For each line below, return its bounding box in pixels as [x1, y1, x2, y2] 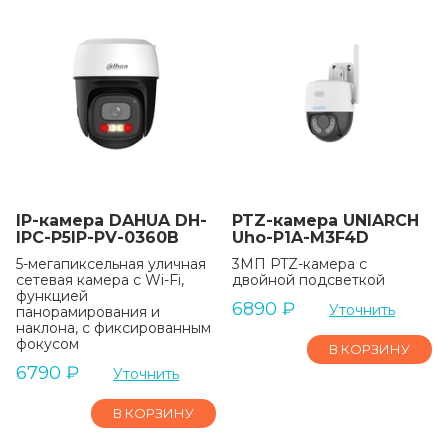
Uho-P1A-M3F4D [232, 228, 369, 247]
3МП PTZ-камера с [232, 255, 367, 273]
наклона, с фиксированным [16, 319, 211, 337]
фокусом [16, 335, 79, 353]
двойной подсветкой [232, 271, 385, 289]
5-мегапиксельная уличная [16, 255, 206, 273]
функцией [16, 287, 88, 305]
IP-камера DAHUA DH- [16, 211, 207, 230]
